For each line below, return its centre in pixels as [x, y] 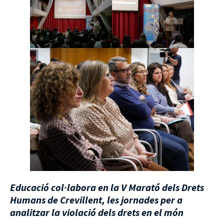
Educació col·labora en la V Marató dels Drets [107, 187]
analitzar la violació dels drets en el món [97, 212]
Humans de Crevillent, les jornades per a [96, 200]
